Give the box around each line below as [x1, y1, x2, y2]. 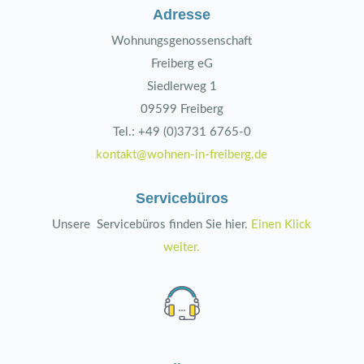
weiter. [163, 241, 201, 254]
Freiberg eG [150, 58, 213, 71]
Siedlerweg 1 [146, 80, 217, 93]
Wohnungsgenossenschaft [111, 35, 253, 48]
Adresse [153, 6, 211, 24]
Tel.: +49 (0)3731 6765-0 [112, 126, 251, 139]
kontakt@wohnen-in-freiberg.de [96, 149, 268, 162]
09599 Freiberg [140, 103, 223, 116]
